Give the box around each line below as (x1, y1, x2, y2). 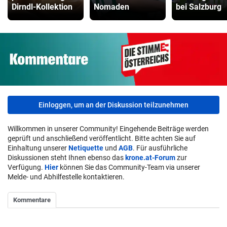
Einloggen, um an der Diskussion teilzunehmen (39, 100, 188, 109)
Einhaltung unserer (8, 143, 68, 152)
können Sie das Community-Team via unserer (58, 163, 200, 171)
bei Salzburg (176, 2, 221, 12)
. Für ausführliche (133, 143, 187, 152)
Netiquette (68, 143, 103, 152)
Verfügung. (8, 163, 45, 171)
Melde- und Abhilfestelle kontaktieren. (8, 172, 125, 181)
